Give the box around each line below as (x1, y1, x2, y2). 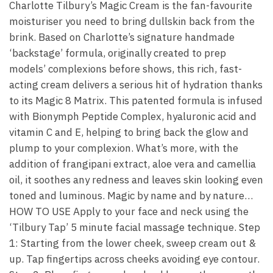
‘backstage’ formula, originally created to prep (9, 46, 226, 60)
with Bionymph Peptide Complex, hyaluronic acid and (9, 110, 257, 123)
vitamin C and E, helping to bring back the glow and (9, 126, 249, 139)
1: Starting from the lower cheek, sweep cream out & (9, 236, 256, 250)
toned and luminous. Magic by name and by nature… (9, 189, 253, 202)
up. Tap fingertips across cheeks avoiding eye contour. (9, 252, 260, 266)
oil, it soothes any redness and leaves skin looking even (9, 173, 263, 186)
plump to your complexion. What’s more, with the (9, 141, 238, 155)
